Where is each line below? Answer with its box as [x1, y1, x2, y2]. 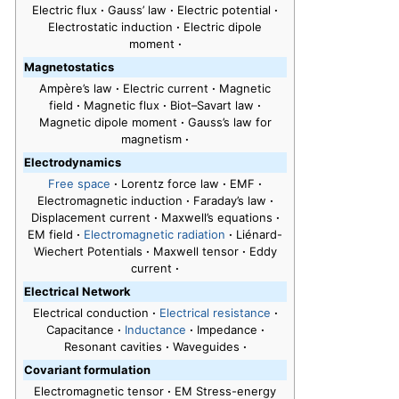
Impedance [196, 322, 261, 338]
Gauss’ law [108, 3, 170, 18]
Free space [48, 176, 110, 191]
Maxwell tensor [152, 244, 242, 259]
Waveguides [172, 339, 243, 354]
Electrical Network [24, 284, 131, 299]
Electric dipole [183, 20, 262, 35]
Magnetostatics [24, 60, 114, 75]
